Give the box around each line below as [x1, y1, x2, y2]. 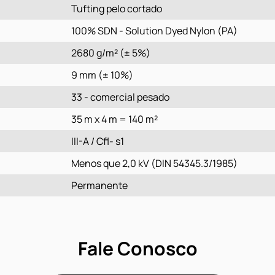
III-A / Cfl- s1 [71, 134, 124, 148]
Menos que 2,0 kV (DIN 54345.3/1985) [71, 157, 238, 170]
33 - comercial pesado [71, 90, 169, 104]
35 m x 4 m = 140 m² [71, 112, 158, 126]
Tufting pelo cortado [71, 2, 162, 15]
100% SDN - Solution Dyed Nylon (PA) [71, 24, 238, 37]
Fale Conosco [77, 236, 198, 261]
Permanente [71, 179, 128, 192]
